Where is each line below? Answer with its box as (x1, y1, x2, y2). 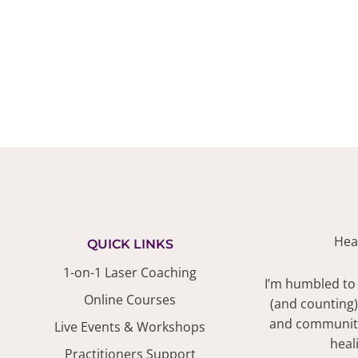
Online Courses (84, 291, 176, 309)
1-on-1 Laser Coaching (63, 264, 197, 282)
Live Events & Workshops (54, 318, 205, 336)
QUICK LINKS (86, 237, 173, 253)
